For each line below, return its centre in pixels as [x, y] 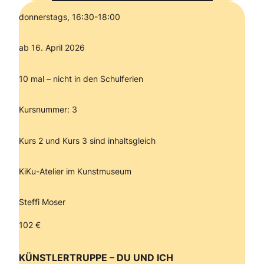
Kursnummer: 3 [48, 110]
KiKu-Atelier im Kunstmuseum [76, 171]
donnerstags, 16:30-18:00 [70, 16]
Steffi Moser [42, 202]
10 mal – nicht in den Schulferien [81, 78]
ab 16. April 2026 [52, 48]
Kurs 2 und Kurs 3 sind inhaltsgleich [87, 140]
